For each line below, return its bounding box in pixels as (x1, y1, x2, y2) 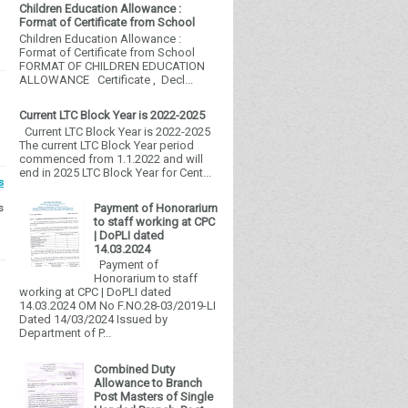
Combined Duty (94, 362, 176, 376)
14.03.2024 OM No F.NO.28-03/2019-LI (19, 299, 216, 313)
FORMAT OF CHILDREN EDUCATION (19, 58, 205, 73)
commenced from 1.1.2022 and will (19, 151, 203, 166)
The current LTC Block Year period (19, 138, 194, 152)
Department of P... (19, 326, 111, 341)
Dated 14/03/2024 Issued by (19, 312, 168, 327)
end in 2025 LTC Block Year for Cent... (19, 165, 211, 179)
